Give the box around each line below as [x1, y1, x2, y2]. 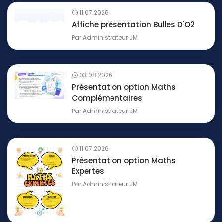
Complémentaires [72, 93, 142, 104]
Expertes [72, 166, 104, 177]
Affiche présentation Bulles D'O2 [72, 19, 195, 30]
